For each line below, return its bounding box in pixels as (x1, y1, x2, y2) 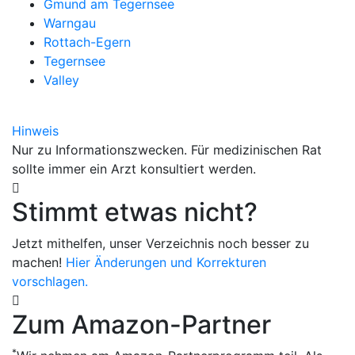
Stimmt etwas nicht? (12, 197, 258, 227)
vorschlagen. (12, 273, 88, 289)
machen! (12, 254, 66, 270)
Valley (44, 72, 79, 88)
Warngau (44, 15, 96, 31)
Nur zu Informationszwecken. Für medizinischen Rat (12, 142, 322, 158)
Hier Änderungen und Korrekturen (66, 254, 266, 270)
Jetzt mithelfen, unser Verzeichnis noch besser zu (12, 235, 309, 251)
